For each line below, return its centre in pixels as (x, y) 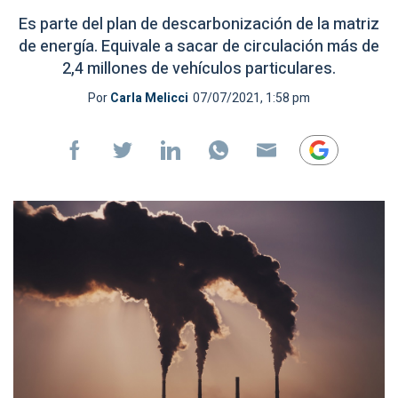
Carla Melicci (149, 98)
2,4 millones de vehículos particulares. (199, 69)
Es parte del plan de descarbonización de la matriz (199, 24)
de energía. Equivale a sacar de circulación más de (199, 47)
